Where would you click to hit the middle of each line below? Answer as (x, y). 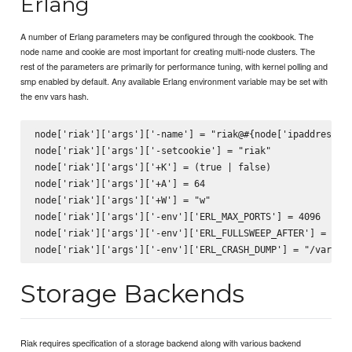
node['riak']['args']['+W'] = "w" (122, 200)
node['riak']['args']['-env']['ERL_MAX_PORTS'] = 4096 (177, 216)
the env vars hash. (55, 95)
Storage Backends (133, 294)
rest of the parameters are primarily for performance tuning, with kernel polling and (174, 66)
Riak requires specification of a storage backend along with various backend (161, 343)
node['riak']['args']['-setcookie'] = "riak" (152, 150)
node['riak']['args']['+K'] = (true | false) (152, 167)
